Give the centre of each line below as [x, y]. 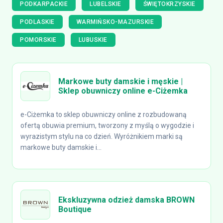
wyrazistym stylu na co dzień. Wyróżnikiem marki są [102, 136]
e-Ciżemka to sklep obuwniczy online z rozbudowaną [104, 114]
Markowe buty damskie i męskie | [120, 81]
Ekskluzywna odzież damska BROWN [126, 200]
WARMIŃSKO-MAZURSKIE [115, 22]
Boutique [75, 209]
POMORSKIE [38, 40]
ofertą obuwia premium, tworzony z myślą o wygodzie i [107, 125]
